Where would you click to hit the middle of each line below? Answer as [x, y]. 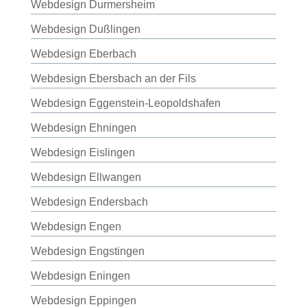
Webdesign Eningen [80, 276]
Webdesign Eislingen [83, 152]
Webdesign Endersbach [89, 202]
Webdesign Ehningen [83, 128]
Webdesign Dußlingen [85, 29]
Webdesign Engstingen [87, 251]
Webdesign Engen [76, 226]
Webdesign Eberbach [83, 54]
